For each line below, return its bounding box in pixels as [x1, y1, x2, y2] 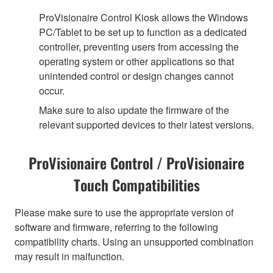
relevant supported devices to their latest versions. [39, 117, 254, 132]
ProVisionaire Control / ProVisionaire [29, 151, 244, 174]
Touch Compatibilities [73, 173, 200, 196]
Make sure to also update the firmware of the [39, 102, 229, 117]
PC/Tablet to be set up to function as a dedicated [39, 24, 247, 39]
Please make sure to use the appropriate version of [15, 205, 233, 219]
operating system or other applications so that [39, 54, 234, 68]
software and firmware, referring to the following [15, 219, 218, 234]
